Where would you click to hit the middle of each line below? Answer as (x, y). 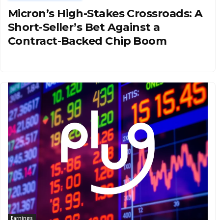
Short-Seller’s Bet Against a (84, 27)
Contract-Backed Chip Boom (87, 41)
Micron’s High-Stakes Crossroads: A (105, 13)
